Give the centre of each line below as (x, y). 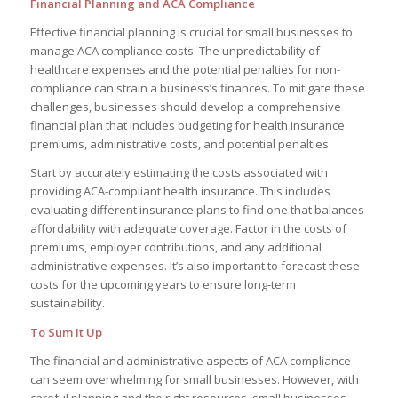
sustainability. (67, 303)
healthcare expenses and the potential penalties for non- (185, 70)
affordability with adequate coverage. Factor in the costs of (188, 229)
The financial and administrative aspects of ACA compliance (190, 360)
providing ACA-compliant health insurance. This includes (180, 191)
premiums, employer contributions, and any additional (175, 247)
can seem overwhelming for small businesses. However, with (194, 379)
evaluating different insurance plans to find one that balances (197, 210)
